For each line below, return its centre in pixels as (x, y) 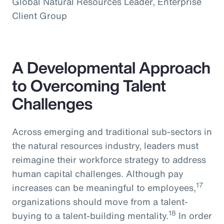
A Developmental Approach (111, 67)
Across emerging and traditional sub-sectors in (112, 131)
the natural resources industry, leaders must (105, 145)
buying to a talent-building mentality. (90, 215)
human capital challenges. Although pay (98, 173)
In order (194, 215)
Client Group (39, 15)
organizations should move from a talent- (100, 201)
